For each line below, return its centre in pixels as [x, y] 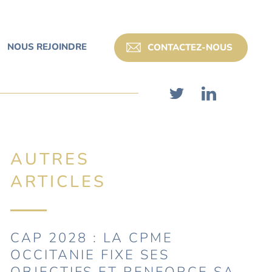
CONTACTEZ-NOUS [190, 48]
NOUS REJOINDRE [47, 47]
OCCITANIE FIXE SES [90, 255]
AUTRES [50, 159]
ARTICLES [59, 182]
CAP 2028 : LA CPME [92, 238]
